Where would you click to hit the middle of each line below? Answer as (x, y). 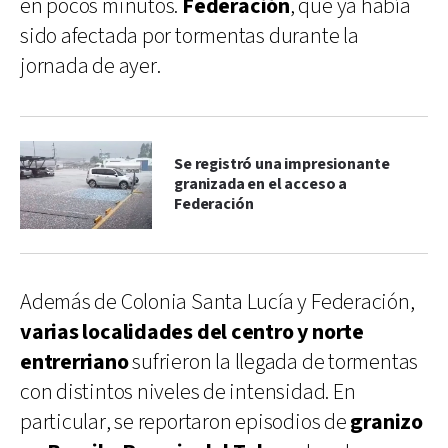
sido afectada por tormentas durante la (189, 36)
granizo (386, 422)
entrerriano (74, 362)
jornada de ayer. (90, 66)
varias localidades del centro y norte (192, 332)
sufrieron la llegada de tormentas (273, 362)
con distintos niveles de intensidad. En (188, 392)
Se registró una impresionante (282, 164)
